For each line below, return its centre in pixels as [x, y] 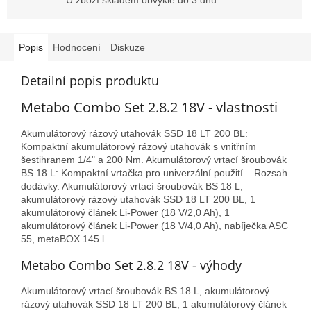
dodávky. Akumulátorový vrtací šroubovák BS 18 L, [132, 186]
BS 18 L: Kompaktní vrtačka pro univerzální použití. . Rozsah [154, 173]
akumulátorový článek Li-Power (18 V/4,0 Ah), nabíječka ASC [154, 225]
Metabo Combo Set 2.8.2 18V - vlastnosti [149, 108]
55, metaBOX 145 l [62, 238]
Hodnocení [77, 48]
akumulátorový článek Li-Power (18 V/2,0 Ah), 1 [125, 212]
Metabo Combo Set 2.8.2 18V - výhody [131, 265]
